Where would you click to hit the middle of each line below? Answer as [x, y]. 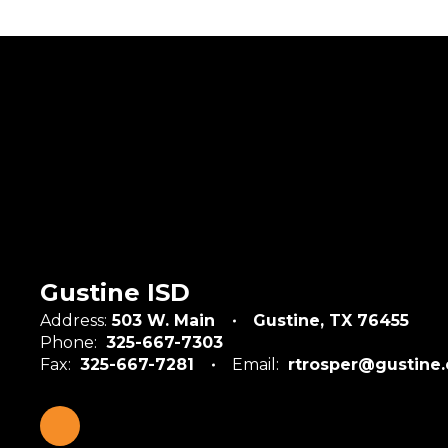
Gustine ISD [115, 292]
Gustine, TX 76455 [331, 320]
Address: [73, 320]
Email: [255, 364]
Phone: [68, 342]
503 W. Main [163, 320]
